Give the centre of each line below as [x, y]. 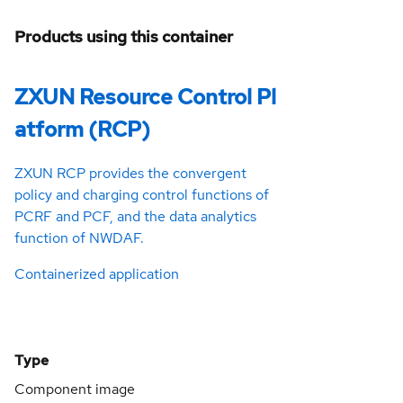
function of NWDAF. [79, 238]
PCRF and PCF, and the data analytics [135, 217]
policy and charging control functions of [142, 195]
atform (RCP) [82, 129]
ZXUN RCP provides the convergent [130, 174]
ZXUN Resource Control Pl [145, 96]
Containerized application [97, 274]
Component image [75, 390]
